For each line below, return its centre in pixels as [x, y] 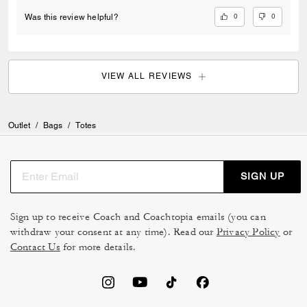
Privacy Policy [248, 232]
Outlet [19, 125]
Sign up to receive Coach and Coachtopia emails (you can [138, 217]
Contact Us [35, 247]
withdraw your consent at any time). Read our [113, 232]
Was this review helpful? [72, 17]
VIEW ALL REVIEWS [147, 76]
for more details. [98, 247]
